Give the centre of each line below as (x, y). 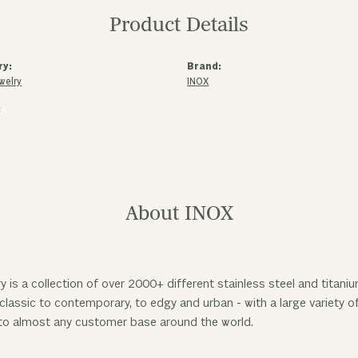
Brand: (204, 67)
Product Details (179, 25)
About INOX (179, 214)
